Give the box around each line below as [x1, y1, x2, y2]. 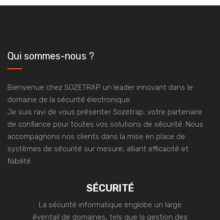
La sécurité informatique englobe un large [38, 200, 182, 210]
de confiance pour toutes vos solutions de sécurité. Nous [7, 120, 203, 129]
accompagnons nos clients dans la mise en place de [7, 132, 185, 141]
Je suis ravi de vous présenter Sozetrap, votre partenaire [7, 108, 202, 117]
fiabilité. [7, 157, 32, 166]
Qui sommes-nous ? [7, 50, 94, 62]
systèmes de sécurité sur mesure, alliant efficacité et [7, 144, 189, 154]
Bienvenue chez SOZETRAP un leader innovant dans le [7, 83, 193, 92]
